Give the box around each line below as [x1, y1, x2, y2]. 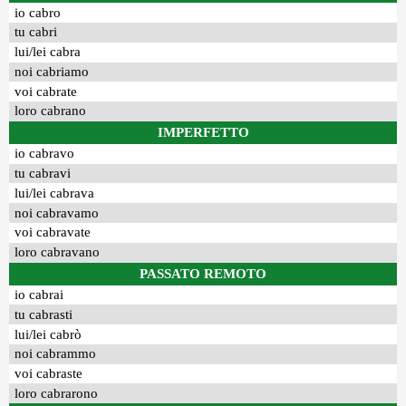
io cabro [14, 5, 62, 20]
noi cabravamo [14, 205, 100, 220]
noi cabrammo [14, 346, 97, 362]
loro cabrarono [14, 385, 99, 401]
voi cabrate [14, 83, 78, 99]
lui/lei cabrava [14, 185, 95, 200]
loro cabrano [14, 103, 87, 119]
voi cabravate [14, 225, 92, 240]
